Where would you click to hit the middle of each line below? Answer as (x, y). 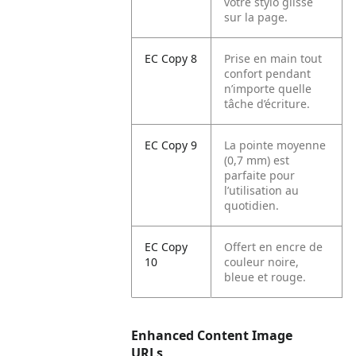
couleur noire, (262, 262)
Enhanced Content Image (212, 335)
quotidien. (252, 205)
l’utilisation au (262, 190)
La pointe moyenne (275, 145)
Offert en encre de (274, 247)
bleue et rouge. (265, 277)
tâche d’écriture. (267, 104)
